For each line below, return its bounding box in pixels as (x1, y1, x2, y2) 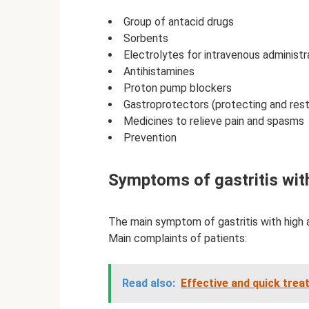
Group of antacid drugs (123, 15, 234, 29)
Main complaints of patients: (108, 232, 247, 246)
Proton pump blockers (123, 81, 232, 95)
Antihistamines (123, 65, 195, 79)
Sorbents (123, 32, 168, 46)
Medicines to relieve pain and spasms (123, 114, 304, 128)
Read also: (122, 277, 175, 290)
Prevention (123, 131, 177, 145)
